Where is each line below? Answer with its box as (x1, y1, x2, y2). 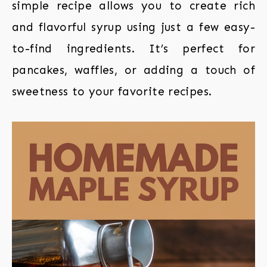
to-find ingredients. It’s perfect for (12, 42, 255, 55)
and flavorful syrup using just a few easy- (12, 20, 255, 34)
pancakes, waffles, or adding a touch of (12, 63, 255, 77)
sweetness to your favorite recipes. (12, 85, 212, 98)
